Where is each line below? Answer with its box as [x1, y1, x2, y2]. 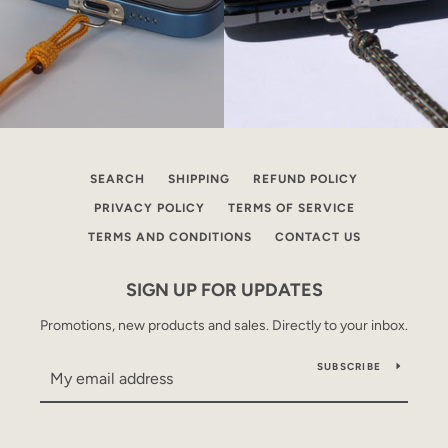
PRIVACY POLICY [93, 201, 205, 215]
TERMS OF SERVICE [227, 201, 355, 215]
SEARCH [90, 172, 145, 186]
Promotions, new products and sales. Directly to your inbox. [40, 317, 408, 334]
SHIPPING [168, 172, 230, 186]
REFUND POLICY [253, 172, 358, 186]
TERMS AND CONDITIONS [87, 230, 252, 244]
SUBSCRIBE [316, 360, 381, 373]
